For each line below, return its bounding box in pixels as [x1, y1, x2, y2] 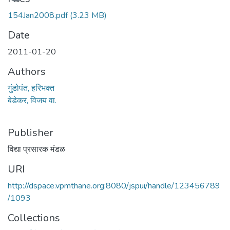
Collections [8, 210, 60, 225]
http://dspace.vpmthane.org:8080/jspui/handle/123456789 [8, 180, 220, 191]
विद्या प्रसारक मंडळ [8, 143, 65, 155]
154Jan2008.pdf [8, 9, 68, 21]
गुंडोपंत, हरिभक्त [8, 82, 54, 94]
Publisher [8, 125, 53, 140]
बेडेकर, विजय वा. [8, 94, 56, 106]
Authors [8, 64, 46, 79]
